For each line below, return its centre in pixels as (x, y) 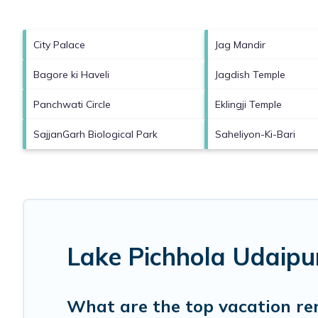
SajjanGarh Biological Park (95, 134)
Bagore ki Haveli (71, 74)
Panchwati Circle (72, 104)
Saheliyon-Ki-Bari (255, 134)
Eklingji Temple (248, 104)
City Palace (59, 44)
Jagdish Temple (250, 74)
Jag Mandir (240, 44)
